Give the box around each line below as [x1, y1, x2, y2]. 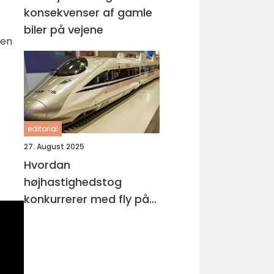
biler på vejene [24, 22, 103, 37]
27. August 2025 [24, 141, 84, 152]
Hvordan [24, 157, 70, 172]
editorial [28, 124, 58, 134]
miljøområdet [24, 209, 98, 224]
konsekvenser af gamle [24, 5, 152, 20]
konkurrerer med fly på [24, 191, 149, 207]
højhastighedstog [24, 174, 122, 190]
